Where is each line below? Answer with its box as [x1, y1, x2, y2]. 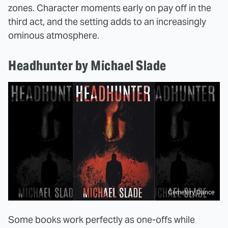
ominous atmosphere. [8, 29, 99, 41]
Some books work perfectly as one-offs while [8, 214, 195, 226]
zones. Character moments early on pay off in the [8, 2, 211, 14]
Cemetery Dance [168, 189, 215, 196]
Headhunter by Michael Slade [8, 56, 166, 74]
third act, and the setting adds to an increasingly [8, 15, 206, 27]
